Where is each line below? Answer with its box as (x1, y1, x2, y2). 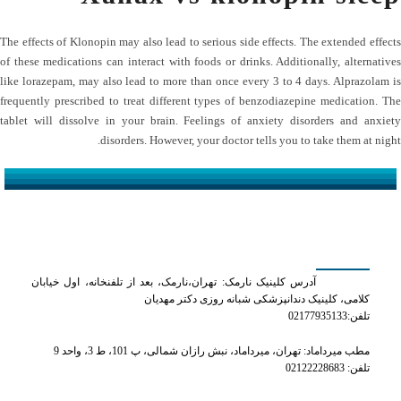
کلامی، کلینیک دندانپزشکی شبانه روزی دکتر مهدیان (144, 294, 370, 305)
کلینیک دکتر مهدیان (229, 238, 370, 258)
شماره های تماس (18, 377, 149, 397)
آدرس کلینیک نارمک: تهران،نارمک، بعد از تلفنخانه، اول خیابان (31, 277, 316, 288)
